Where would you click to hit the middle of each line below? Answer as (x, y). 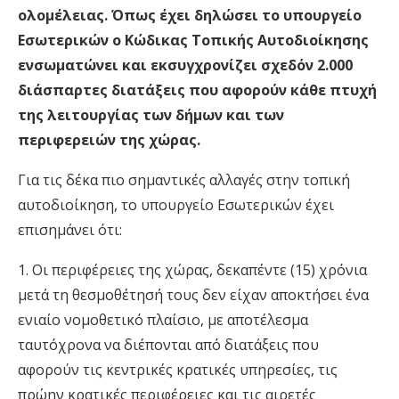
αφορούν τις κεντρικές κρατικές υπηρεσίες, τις (178, 370)
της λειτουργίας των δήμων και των (151, 115)
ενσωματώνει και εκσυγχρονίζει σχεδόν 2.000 (185, 65)
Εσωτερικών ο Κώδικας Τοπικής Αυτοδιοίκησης (193, 40)
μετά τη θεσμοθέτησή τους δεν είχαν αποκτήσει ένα (193, 295)
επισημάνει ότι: (70, 230)
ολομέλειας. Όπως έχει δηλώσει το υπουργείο (190, 15)
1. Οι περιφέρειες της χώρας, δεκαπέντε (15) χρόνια (192, 270)
